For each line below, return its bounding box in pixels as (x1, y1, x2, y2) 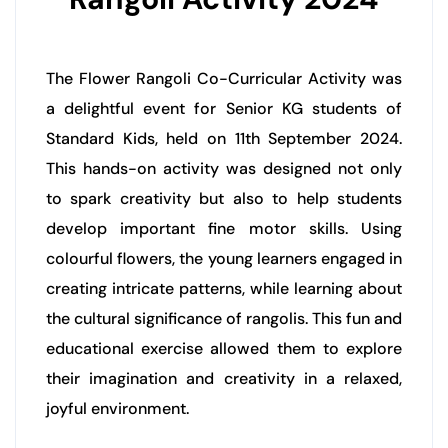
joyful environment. (46, 397, 189, 419)
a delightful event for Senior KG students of (46, 97, 402, 119)
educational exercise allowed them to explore (46, 337, 402, 359)
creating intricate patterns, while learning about (46, 277, 402, 299)
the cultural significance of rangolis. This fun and (46, 307, 402, 329)
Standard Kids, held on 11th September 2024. (46, 127, 402, 149)
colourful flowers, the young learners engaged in (46, 247, 402, 269)
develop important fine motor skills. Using (46, 217, 402, 239)
